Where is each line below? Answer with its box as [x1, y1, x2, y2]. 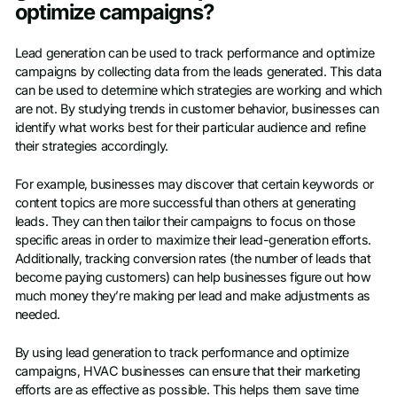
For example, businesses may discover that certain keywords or [14, 176, 374, 193]
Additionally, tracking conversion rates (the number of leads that [14, 251, 371, 268]
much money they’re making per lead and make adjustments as [14, 288, 370, 305]
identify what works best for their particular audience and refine [14, 119, 366, 136]
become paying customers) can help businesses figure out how [14, 269, 371, 286]
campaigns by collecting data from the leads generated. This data [14, 63, 382, 80]
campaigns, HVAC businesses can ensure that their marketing [14, 363, 361, 380]
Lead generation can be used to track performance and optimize [14, 44, 375, 61]
